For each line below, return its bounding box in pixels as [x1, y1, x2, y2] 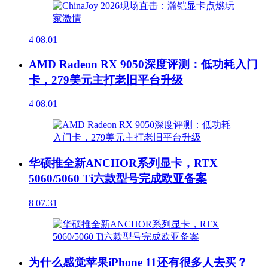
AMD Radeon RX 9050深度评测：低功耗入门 [29, 57, 258, 71]
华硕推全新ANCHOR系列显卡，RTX [29, 157, 218, 170]
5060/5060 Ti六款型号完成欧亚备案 [29, 172, 207, 185]
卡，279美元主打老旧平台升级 [29, 73, 183, 86]
